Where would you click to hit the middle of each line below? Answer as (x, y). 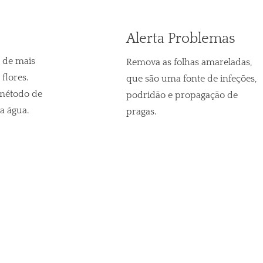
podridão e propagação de (182, 95)
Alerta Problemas (181, 39)
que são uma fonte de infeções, (191, 79)
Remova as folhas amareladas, (189, 63)
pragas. (141, 112)
